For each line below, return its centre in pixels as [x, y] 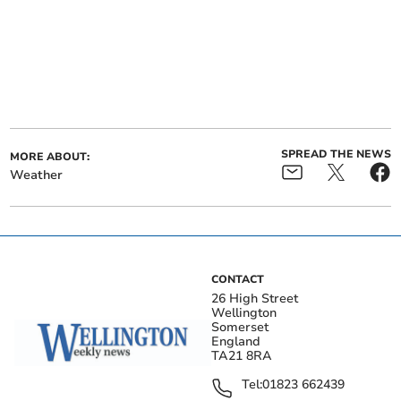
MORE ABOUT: [50, 157]
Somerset [240, 328]
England [236, 342]
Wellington [244, 313]
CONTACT [238, 280]
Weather [37, 175]
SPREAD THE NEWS [336, 154]
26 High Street [255, 299]
